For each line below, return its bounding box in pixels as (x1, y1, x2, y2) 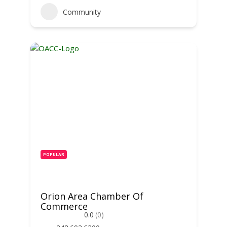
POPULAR (43, 152, 64, 157)
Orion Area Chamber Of (40, 190, 143, 202)
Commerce (40, 200, 88, 212)
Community (62, 7, 101, 17)
